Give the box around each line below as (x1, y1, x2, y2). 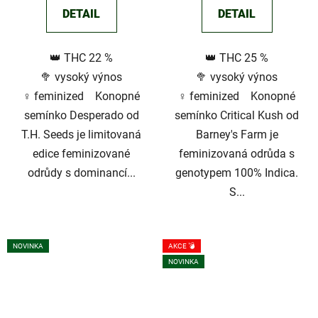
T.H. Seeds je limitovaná (21, 128, 141, 142)
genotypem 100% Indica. (175, 166, 298, 180)
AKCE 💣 (168, 242, 195, 251)
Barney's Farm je (195, 128, 278, 142)
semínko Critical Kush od (175, 109, 299, 123)
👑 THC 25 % (205, 51, 268, 65)
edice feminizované (33, 147, 130, 161)
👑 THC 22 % (50, 51, 113, 65)
